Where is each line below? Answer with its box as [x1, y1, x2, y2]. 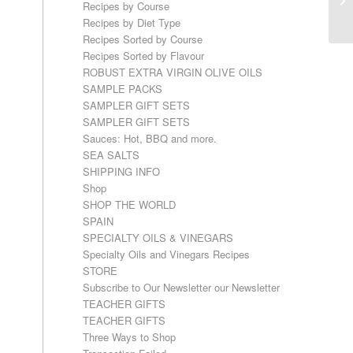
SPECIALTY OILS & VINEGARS [83, 230, 234, 245]
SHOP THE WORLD [83, 197, 176, 212]
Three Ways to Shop [83, 329, 176, 344]
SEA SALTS [83, 147, 140, 162]
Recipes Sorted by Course [83, 32, 203, 46]
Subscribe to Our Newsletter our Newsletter [83, 280, 281, 295]
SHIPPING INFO [83, 164, 161, 179]
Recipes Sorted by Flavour [83, 48, 205, 63]
